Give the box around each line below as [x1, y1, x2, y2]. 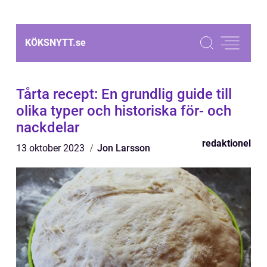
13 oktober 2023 [16, 142, 87, 154]
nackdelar [16, 119, 79, 136]
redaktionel [202, 138, 251, 149]
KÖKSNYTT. [25, 37, 76, 48]
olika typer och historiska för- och [16, 103, 231, 119]
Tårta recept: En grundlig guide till [16, 86, 232, 103]
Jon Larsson [97, 142, 150, 154]
